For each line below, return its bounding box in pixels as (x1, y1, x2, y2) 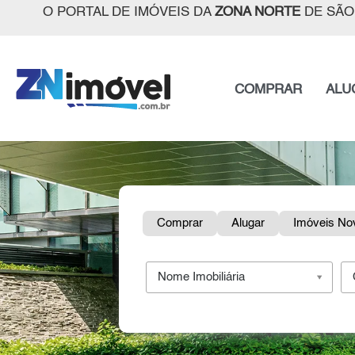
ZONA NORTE (214, 6, 300, 19)
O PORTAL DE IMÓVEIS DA (42, 6, 215, 19)
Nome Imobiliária (157, 272, 245, 283)
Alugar (231, 218, 265, 229)
